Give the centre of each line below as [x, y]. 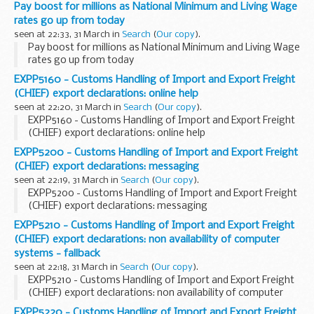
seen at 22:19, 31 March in [67, 180]
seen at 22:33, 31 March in [68, 34]
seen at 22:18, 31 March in [67, 267]
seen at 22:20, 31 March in [69, 107]
